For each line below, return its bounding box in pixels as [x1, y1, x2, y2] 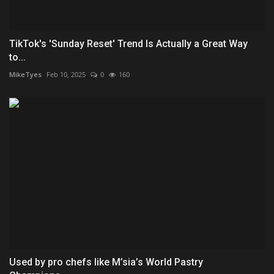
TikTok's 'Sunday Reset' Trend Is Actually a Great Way [9, 37, 248, 50]
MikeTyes [9, 69, 42, 79]
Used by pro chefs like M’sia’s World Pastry [9, 256, 203, 268]
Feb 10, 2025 [46, 69, 86, 79]
